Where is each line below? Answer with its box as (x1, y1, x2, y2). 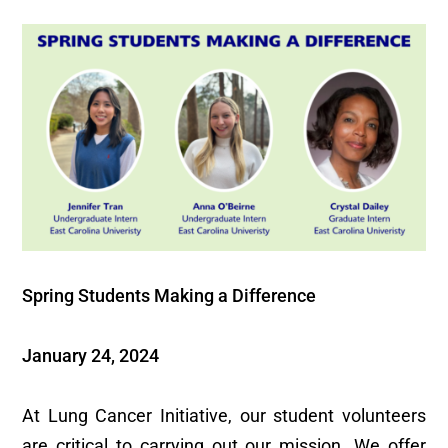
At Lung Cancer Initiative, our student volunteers (22, 405, 426, 426)
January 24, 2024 (22, 345, 160, 366)
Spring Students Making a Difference (22, 285, 317, 306)
